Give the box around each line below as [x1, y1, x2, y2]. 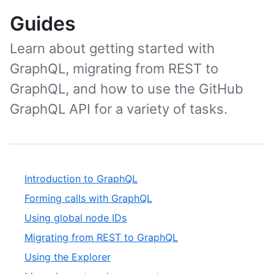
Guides [10, 12, 76, 35]
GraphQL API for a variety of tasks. [10, 101, 228, 117]
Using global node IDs [24, 212, 127, 224]
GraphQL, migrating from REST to [10, 61, 218, 76]
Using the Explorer [24, 251, 111, 263]
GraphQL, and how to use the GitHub [10, 81, 243, 97]
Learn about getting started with [10, 40, 215, 56]
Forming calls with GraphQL [24, 192, 152, 204]
